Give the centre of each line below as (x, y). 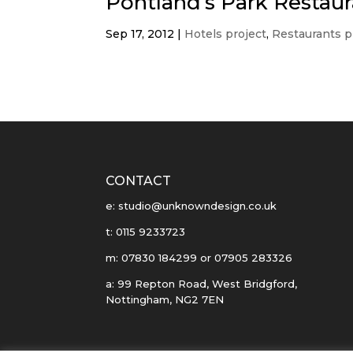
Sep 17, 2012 (140, 34)
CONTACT (139, 180)
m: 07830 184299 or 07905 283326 (199, 257)
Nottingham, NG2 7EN (165, 299)
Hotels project (226, 34)
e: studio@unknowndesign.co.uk (191, 205)
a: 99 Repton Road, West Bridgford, (202, 283)
